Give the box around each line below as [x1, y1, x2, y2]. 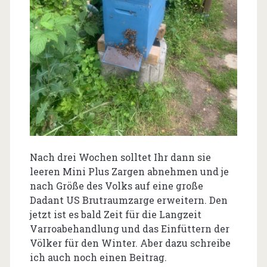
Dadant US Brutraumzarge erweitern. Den [29, 194, 228, 207]
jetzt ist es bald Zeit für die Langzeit [29, 208, 201, 221]
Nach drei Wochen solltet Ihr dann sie [29, 151, 211, 164]
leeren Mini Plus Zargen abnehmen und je [29, 165, 229, 178]
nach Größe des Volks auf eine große [29, 179, 203, 193]
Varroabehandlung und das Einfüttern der [29, 222, 229, 235]
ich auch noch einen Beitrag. [29, 251, 167, 264]
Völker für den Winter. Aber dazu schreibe [29, 237, 231, 250]
